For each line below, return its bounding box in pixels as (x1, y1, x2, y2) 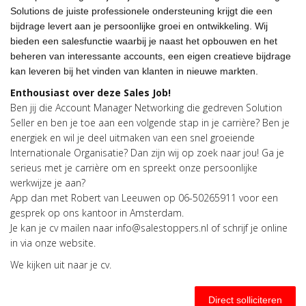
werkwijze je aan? (10, 176, 85, 190)
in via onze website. (10, 236, 98, 250)
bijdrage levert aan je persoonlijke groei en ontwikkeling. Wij (10, 20, 268, 32)
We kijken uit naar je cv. (10, 258, 111, 272)
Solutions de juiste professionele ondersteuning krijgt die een (10, 5, 273, 17)
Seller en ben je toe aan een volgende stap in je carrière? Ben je (10, 116, 290, 130)
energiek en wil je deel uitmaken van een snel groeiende (10, 131, 255, 145)
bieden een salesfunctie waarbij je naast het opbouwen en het (10, 36, 277, 47)
